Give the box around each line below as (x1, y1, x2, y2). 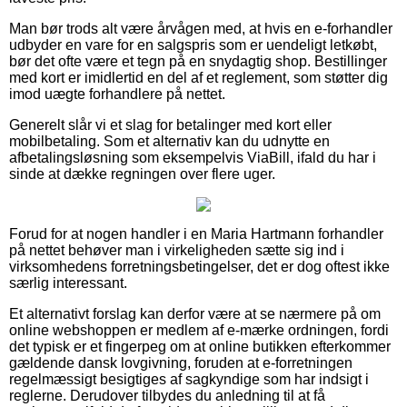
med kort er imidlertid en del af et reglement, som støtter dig (9, 69, 388, 85)
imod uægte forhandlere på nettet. (9, 85, 225, 102)
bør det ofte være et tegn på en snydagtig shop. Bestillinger (9, 53, 387, 69)
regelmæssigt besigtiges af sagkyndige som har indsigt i (9, 371, 369, 387)
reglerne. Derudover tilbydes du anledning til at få (9, 387, 325, 403)
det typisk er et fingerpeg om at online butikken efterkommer (9, 338, 391, 354)
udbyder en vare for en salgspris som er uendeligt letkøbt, (9, 36, 377, 53)
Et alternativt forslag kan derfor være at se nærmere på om (9, 305, 381, 322)
